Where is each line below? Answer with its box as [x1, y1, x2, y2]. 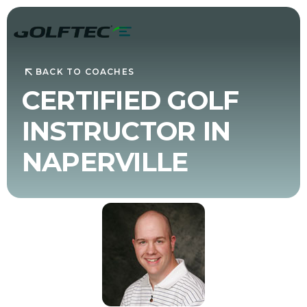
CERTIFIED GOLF [21, 84, 239, 116]
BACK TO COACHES [35, 66, 134, 77]
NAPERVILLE [21, 145, 188, 178]
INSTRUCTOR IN [21, 114, 231, 147]
